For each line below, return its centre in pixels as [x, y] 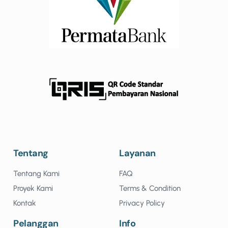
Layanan [137, 153]
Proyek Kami [33, 188]
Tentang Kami [36, 173]
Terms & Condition [150, 188]
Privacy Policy [142, 203]
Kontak [25, 203]
